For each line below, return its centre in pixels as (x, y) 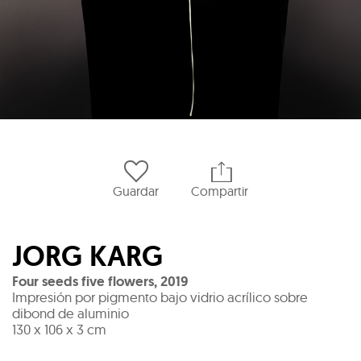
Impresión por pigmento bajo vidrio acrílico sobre (160, 297)
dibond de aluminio (71, 313)
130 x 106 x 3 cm (59, 329)
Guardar (136, 191)
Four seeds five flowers (83, 281)
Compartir (220, 191)
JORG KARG (87, 256)
